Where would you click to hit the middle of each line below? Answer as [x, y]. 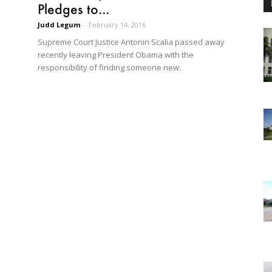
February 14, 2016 [117, 25]
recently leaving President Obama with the [116, 55]
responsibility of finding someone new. [109, 67]
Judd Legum [59, 25]
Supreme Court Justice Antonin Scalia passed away [131, 42]
